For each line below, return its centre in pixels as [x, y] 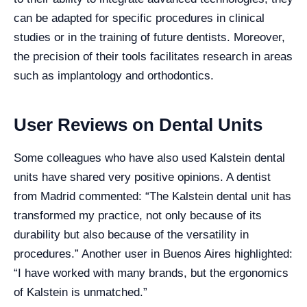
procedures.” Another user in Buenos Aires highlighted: [153, 254]
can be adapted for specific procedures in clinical [139, 18]
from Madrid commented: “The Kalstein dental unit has [152, 196]
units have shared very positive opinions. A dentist [142, 177]
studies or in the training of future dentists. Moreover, [149, 37]
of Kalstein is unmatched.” [81, 292]
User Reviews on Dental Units [138, 124]
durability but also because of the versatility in [131, 234]
